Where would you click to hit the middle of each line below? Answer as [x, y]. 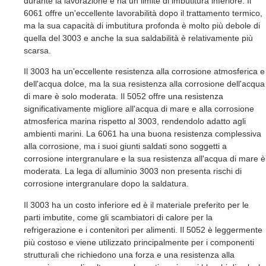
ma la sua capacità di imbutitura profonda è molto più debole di [142, 25]
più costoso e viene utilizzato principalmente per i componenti [139, 242]
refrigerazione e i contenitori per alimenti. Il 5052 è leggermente [143, 229]
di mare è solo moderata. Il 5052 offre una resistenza [123, 96]
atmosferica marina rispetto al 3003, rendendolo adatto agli [135, 121]
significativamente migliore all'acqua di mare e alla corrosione [139, 109]
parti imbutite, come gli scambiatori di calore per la [118, 217]
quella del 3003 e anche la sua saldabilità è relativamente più [138, 38]
